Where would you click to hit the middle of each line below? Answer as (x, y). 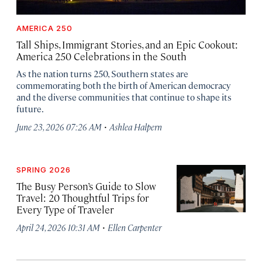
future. (30, 109)
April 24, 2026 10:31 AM (58, 227)
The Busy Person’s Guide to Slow (86, 186)
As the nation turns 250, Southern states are (102, 74)
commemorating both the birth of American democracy (123, 85)
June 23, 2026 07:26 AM (59, 127)
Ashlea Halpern (136, 127)
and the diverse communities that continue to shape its (124, 97)
